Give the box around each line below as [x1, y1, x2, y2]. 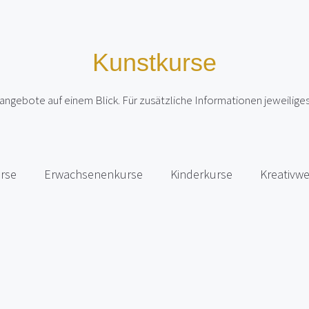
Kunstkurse [92, 48, 217, 77]
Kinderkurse [170, 166, 232, 182]
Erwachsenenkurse [44, 166, 143, 182]
